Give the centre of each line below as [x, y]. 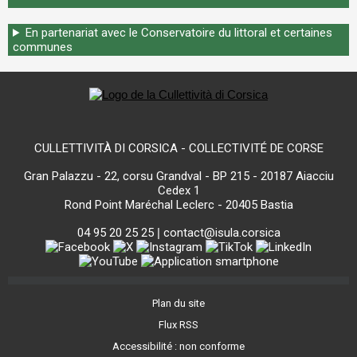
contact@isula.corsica [222, 233]
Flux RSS [178, 325]
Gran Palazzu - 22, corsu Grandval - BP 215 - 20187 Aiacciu [178, 176]
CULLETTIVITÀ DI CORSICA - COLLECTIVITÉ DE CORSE [178, 148]
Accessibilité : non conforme [178, 346]
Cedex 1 [178, 190]
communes [43, 47]
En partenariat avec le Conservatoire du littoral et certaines [178, 33]
